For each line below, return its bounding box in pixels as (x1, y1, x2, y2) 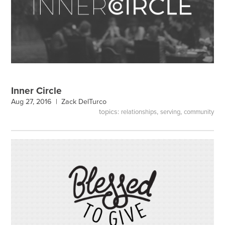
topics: (98, 107, 121, 116)
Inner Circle (11, 85, 62, 97)
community (183, 107, 214, 116)
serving (160, 107, 180, 116)
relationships (121, 107, 157, 116)
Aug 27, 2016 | (11, 97, 62, 106)
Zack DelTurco (61, 97, 107, 106)
